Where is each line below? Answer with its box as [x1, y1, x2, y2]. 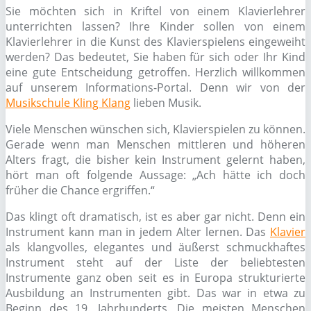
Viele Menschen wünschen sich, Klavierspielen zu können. [6, 121, 305, 137]
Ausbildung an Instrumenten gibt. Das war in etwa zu [6, 285, 305, 301]
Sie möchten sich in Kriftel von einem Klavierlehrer [6, 3, 305, 19]
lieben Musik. [131, 95, 201, 110]
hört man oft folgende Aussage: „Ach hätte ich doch [6, 167, 305, 183]
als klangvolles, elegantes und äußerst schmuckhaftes [6, 239, 305, 255]
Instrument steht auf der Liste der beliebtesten [6, 255, 305, 270]
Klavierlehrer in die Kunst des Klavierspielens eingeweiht [6, 34, 305, 49]
